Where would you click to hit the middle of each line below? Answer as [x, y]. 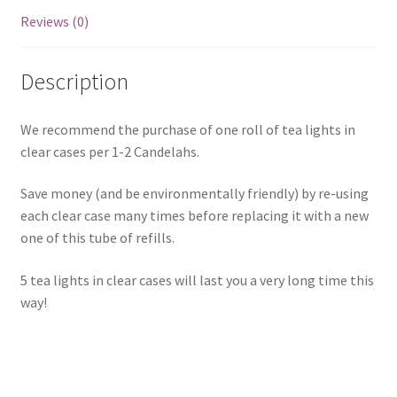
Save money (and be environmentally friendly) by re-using [194, 194]
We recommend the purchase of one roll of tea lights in [187, 129]
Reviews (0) [54, 22]
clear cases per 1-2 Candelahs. [109, 151]
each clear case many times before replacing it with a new [194, 216]
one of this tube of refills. [97, 238]
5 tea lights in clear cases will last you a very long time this [197, 280]
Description [74, 81]
